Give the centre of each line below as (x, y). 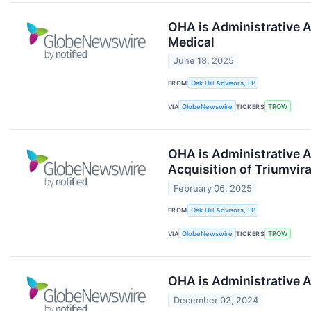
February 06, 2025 (213, 188)
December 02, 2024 (216, 300)
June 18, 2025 (204, 61)
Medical (191, 42)
